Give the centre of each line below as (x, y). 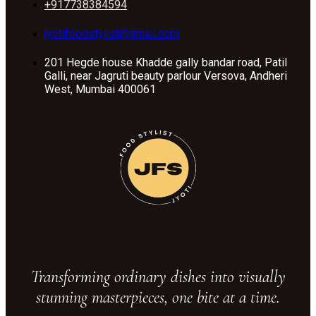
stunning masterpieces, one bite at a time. (158, 297)
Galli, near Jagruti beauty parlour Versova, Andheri (166, 75)
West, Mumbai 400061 (100, 89)
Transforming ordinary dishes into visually (158, 276)
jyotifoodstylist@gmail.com (112, 33)
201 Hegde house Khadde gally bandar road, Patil (166, 62)
